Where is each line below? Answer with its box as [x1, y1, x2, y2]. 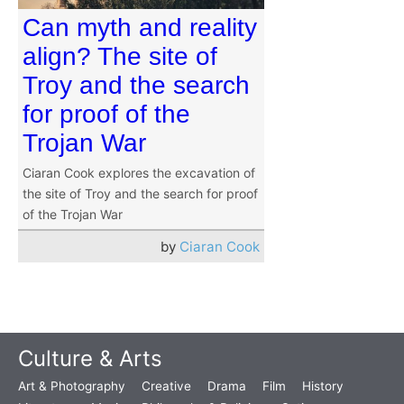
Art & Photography [18, 379, 125, 394]
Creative [142, 379, 191, 394]
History [302, 379, 344, 394]
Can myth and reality [23, 14, 257, 42]
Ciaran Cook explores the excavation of [23, 165, 255, 181]
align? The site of [23, 42, 217, 71]
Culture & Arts [18, 345, 162, 372]
